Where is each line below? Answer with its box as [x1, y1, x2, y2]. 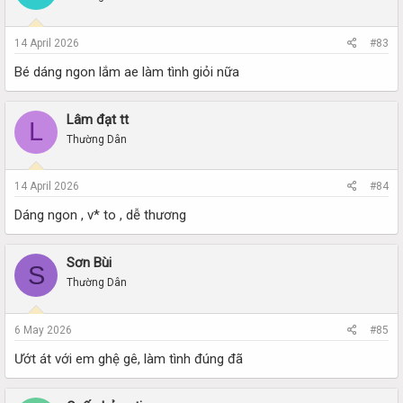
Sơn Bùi [67, 255, 112, 271]
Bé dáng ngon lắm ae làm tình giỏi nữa [14, 63, 239, 80]
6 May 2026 [14, 323, 72, 336]
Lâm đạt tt [67, 111, 129, 128]
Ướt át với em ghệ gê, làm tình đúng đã [14, 350, 243, 367]
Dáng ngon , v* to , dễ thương [14, 207, 186, 223]
